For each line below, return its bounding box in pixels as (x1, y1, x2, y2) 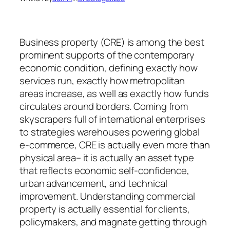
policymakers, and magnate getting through (20, 215, 207, 228)
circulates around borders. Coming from (20, 99, 188, 113)
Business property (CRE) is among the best (20, 35, 204, 49)
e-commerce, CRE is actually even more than (20, 138, 210, 151)
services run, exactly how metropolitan (20, 73, 185, 87)
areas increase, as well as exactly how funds (20, 86, 209, 100)
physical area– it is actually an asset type (20, 150, 194, 164)
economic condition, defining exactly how (20, 61, 198, 74)
